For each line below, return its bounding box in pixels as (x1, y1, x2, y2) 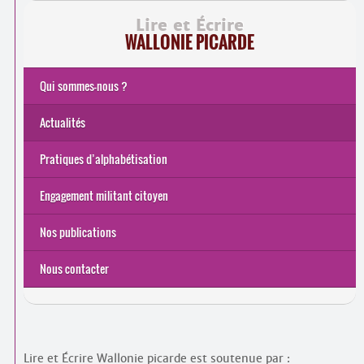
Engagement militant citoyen (39, 187, 168, 204)
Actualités (39, 114, 85, 131)
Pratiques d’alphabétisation (39, 150, 167, 167)
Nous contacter (39, 260, 109, 277)
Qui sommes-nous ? (39, 77, 128, 94)
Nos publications (39, 223, 116, 240)
